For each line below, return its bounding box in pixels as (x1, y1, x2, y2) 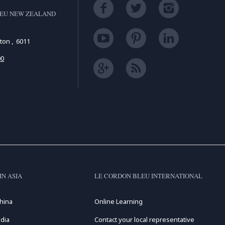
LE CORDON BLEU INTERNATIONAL (94, 171, 202, 180)
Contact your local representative (94, 215, 194, 224)
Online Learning (94, 197, 143, 206)
